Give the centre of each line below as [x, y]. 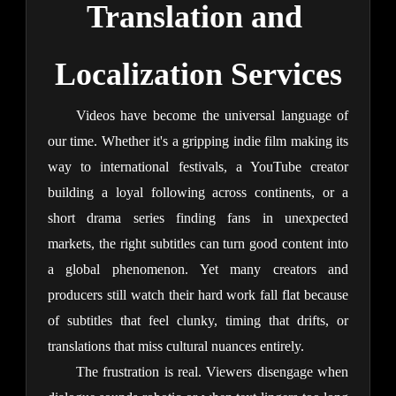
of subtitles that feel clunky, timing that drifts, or [198, 321]
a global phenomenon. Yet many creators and [198, 270]
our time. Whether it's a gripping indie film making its [198, 141]
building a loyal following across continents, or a [198, 193]
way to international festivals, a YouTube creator [198, 167]
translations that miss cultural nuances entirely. [175, 346]
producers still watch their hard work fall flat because [198, 295]
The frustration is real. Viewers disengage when [212, 372]
